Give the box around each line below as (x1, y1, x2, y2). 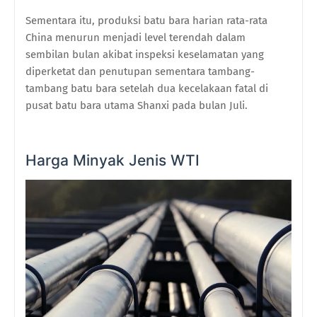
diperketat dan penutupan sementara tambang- (25, 65, 255, 79)
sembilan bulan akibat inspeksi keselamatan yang (25, 48, 264, 62)
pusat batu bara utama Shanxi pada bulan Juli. (25, 99, 248, 113)
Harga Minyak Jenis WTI (25, 151, 200, 170)
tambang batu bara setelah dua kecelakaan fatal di (25, 82, 268, 96)
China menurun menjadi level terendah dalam (25, 31, 246, 45)
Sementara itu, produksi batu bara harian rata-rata (25, 14, 267, 28)
